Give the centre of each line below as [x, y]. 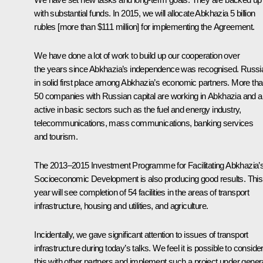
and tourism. [57, 137]
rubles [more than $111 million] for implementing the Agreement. [144, 27]
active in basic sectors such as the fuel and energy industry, [138, 110]
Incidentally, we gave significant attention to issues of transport [141, 235]
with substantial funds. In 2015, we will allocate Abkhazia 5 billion [145, 14]
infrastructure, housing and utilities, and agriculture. [121, 206]
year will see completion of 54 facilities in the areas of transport [142, 193]
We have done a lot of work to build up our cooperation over [137, 56]
